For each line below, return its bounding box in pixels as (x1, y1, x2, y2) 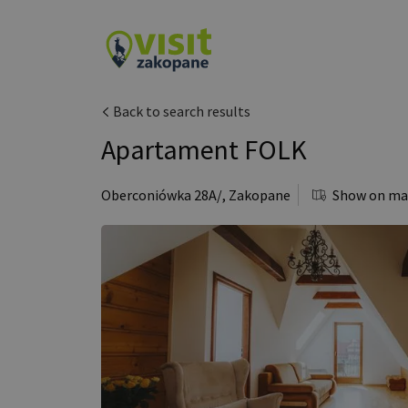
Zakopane (229, 186, 291, 204)
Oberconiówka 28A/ (101, 186, 222, 204)
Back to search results (110, 102, 250, 120)
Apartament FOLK (101, 132, 307, 167)
